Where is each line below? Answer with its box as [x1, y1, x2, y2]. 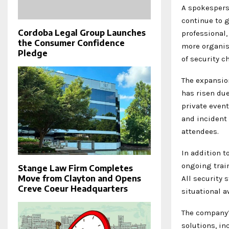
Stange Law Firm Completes [18, 163, 133, 174]
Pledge [18, 48, 48, 58]
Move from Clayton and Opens [18, 173, 141, 184]
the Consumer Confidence [18, 37, 125, 48]
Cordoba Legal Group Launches [18, 27, 146, 38]
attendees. [181, 126, 219, 136]
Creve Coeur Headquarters [18, 184, 128, 194]
